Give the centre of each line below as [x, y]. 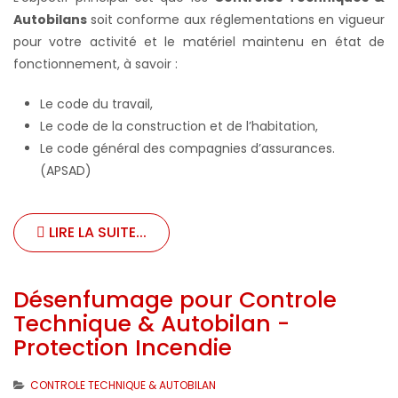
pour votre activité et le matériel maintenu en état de [199, 42]
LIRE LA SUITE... [96, 233]
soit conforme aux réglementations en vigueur [238, 20]
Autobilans [52, 20]
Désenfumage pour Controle [175, 300]
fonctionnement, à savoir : [97, 64]
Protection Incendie [123, 348]
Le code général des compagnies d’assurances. [187, 149]
